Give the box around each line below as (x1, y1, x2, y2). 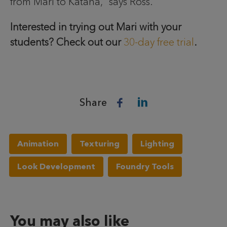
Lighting (140, 138, 174, 148)
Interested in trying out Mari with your (10, 21, 181, 33)
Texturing (79, 138, 120, 148)
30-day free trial (124, 36, 194, 49)
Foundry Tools (116, 161, 174, 171)
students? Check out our (10, 36, 124, 49)
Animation (17, 138, 59, 148)
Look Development (17, 161, 95, 171)
